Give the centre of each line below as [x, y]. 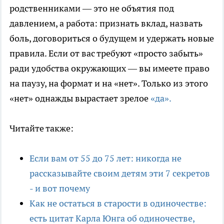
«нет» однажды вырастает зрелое [79, 98]
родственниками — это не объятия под [92, 8]
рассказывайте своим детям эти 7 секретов [120, 173]
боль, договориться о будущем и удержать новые [112, 38]
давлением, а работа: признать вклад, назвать [106, 23]
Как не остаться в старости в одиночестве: [118, 203]
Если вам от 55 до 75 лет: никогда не [105, 158]
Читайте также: [41, 128]
